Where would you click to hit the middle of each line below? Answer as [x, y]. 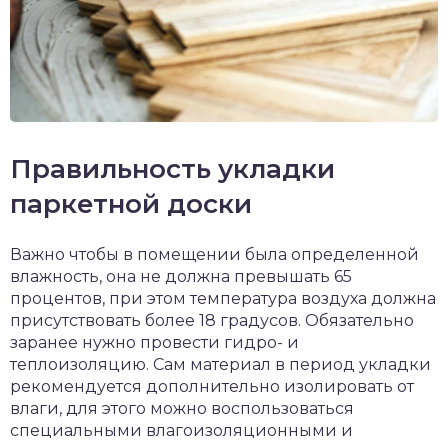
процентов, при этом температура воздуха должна [223, 298]
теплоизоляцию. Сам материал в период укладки [220, 364]
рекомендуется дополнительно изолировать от [212, 386]
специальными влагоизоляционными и [181, 430]
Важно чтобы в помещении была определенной [214, 254]
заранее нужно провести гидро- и [154, 342]
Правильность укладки [172, 168]
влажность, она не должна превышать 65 [181, 276]
